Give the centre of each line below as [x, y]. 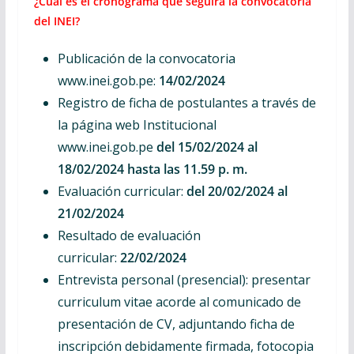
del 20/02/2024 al [237, 191]
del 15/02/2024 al [207, 147]
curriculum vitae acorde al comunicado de [179, 302]
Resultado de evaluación [129, 235]
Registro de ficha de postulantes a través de [186, 103]
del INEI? [56, 21]
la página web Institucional [137, 125]
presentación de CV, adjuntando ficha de [176, 324]
